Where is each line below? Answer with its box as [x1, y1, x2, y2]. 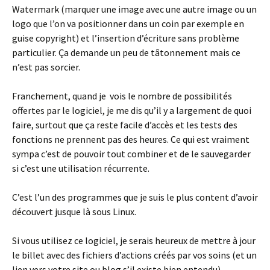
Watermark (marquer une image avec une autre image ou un [12, 3, 257, 16]
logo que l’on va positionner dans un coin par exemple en [12, 17, 244, 30]
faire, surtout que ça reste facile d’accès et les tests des [12, 119, 237, 131]
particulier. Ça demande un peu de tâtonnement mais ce [12, 46, 240, 59]
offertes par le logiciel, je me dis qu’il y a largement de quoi [12, 104, 251, 117]
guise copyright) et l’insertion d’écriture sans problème [12, 32, 239, 45]
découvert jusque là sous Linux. [12, 206, 136, 218]
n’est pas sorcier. [12, 61, 80, 74]
